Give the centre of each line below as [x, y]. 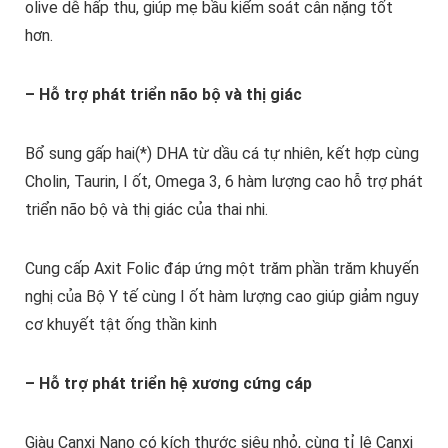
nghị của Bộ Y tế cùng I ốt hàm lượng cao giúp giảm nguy [221, 297]
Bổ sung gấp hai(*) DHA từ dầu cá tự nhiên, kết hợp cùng [221, 154]
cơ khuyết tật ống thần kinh [120, 325]
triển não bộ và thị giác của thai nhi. [146, 210]
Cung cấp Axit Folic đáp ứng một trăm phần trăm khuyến [221, 269]
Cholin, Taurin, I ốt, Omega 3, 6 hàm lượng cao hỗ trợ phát [223, 182]
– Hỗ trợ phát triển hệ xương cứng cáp [168, 384]
